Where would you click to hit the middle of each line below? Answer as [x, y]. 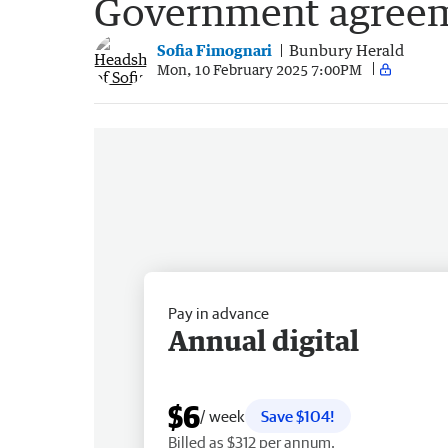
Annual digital [263, 339]
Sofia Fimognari [214, 50]
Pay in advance [218, 312]
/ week [222, 415]
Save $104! [298, 415]
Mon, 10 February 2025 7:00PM [259, 69]
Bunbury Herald [346, 50]
